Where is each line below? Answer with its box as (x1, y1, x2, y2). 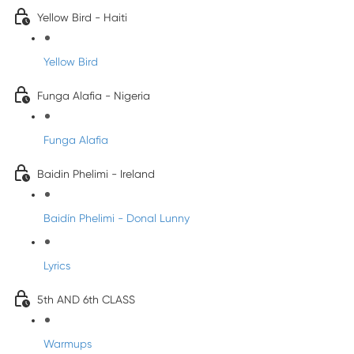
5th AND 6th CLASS (37, 293, 135, 306)
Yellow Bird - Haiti (37, 11, 127, 24)
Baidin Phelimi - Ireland (37, 168, 155, 180)
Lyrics (43, 259, 70, 272)
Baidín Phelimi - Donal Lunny (43, 212, 190, 224)
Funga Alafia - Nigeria (37, 89, 150, 102)
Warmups (43, 337, 92, 350)
